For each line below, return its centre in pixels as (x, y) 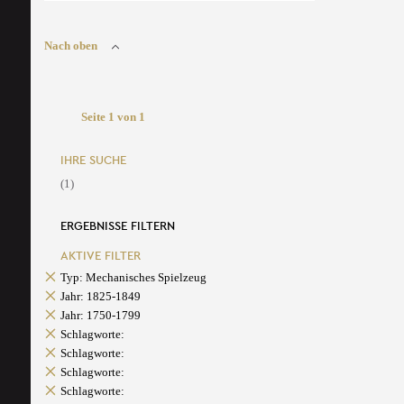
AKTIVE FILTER (100, 256)
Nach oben (71, 46)
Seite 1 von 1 (113, 117)
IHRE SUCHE (93, 161)
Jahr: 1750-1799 (100, 316)
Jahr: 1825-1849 (100, 297)
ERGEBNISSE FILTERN (117, 226)
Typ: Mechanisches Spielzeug (133, 278)
